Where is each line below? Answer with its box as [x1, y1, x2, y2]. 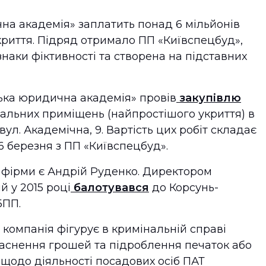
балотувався [71, 181, 149, 194]
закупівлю [176, 91, 241, 104]
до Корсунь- [149, 181, 218, 194]
